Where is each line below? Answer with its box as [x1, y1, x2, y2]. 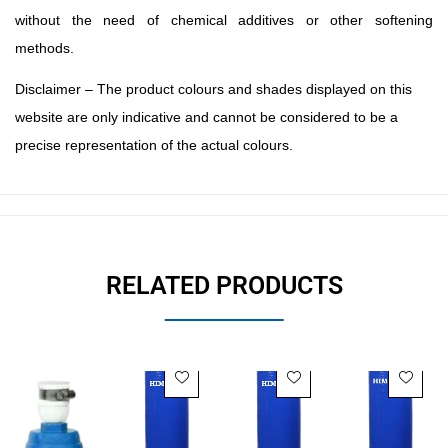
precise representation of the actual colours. [15, 136, 293, 153]
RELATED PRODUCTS [105, 270, 343, 300]
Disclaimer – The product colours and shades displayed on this [15, 80, 412, 97]
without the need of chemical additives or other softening [15, 11, 433, 28]
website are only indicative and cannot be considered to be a [15, 108, 398, 125]
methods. [15, 39, 74, 56]
